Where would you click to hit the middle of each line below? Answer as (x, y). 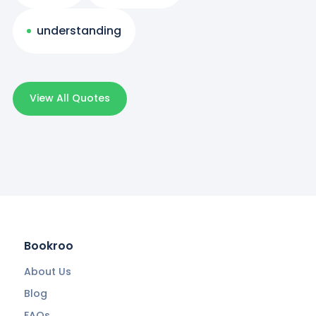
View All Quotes (69, 98)
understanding (79, 30)
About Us (47, 272)
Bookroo (48, 246)
